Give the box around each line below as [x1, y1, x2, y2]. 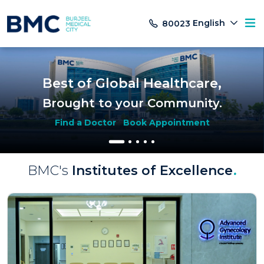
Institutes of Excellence [71, 163, 233, 179]
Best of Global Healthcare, [42, 75, 222, 92]
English [193, 18, 227, 29]
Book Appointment [123, 117, 210, 128]
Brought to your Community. [42, 96, 222, 111]
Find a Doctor [54, 117, 116, 128]
